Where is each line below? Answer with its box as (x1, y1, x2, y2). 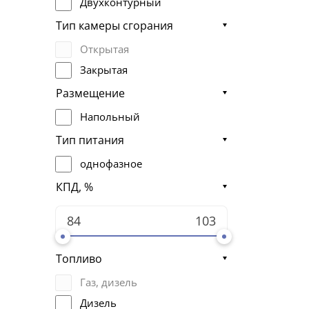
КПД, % (56, 179, 93, 195)
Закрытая (80, 63, 128, 77)
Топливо (56, 250, 102, 266)
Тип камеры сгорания (56, 17, 173, 33)
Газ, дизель (80, 275, 137, 290)
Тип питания (56, 132, 124, 148)
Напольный (80, 110, 140, 124)
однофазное (80, 157, 142, 171)
